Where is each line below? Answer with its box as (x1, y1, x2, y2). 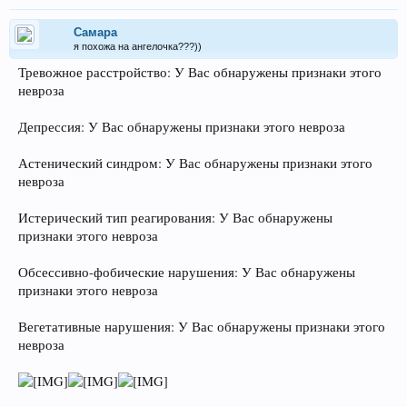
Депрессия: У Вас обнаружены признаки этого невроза (18, 117, 345, 135)
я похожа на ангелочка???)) (74, 40, 202, 52)
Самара (74, 25, 117, 39)
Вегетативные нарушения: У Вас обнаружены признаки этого (18, 317, 385, 335)
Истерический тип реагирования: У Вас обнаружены (18, 208, 333, 226)
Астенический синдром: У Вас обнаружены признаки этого (18, 154, 372, 172)
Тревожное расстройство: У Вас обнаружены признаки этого (18, 63, 382, 81)
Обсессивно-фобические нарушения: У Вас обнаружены (18, 263, 355, 281)
